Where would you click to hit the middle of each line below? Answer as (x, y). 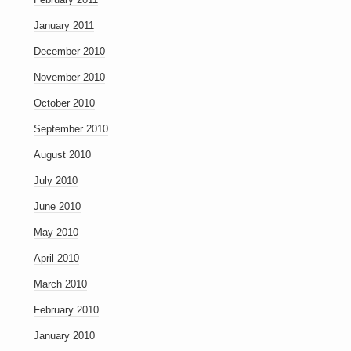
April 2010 (56, 258)
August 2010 (62, 155)
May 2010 (56, 232)
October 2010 (64, 103)
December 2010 (69, 51)
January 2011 (63, 25)
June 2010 (57, 206)
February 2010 (66, 310)
